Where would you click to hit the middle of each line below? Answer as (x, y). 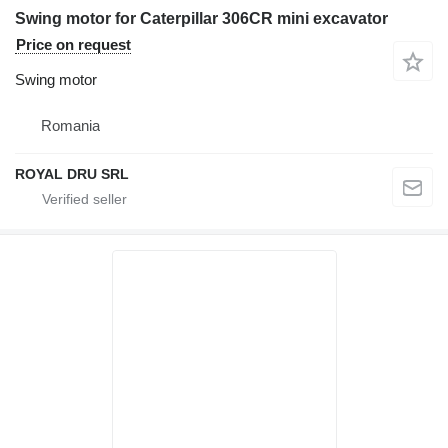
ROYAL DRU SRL (72, 173)
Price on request (73, 44)
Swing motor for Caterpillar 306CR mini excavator (201, 18)
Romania (70, 125)
